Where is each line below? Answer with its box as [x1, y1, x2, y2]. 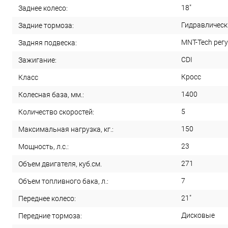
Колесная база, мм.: [18, 91, 84, 99]
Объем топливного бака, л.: [18, 177, 108, 186]
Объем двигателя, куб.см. [18, 160, 102, 168]
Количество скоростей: [18, 108, 94, 117]
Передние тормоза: [18, 212, 82, 220]
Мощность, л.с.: [18, 142, 69, 151]
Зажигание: [18, 56, 56, 65]
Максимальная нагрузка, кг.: [18, 125, 113, 134]
